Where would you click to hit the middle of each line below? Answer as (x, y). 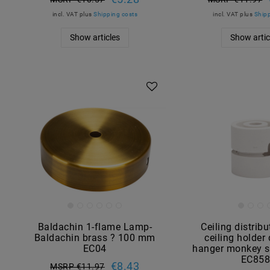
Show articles (95, 37)
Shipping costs (116, 14)
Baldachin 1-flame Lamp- (95, 227)
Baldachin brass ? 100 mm (95, 237)
